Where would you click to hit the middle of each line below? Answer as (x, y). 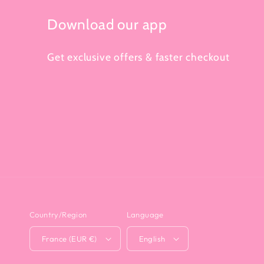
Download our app (107, 25)
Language (145, 214)
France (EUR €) (93, 238)
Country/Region (58, 214)
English (152, 238)
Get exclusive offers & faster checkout (138, 57)
